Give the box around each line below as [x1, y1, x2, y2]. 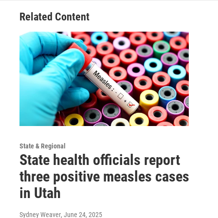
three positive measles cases [19, 167, 189, 185]
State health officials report [19, 151, 180, 168]
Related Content [19, 11, 90, 23]
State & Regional [19, 142, 66, 150]
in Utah [19, 184, 61, 201]
